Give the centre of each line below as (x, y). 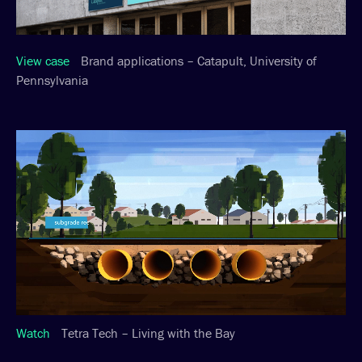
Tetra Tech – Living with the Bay (147, 333)
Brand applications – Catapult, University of (197, 60)
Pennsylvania (52, 80)
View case (43, 60)
